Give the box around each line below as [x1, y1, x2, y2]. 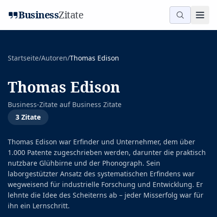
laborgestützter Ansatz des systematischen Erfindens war [8, 169, 195, 178]
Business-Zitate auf [8, 100, 72, 109]
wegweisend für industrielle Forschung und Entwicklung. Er [8, 180, 203, 189]
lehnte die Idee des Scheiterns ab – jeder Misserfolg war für [8, 190, 203, 200]
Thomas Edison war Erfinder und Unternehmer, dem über [8, 137, 195, 146]
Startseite [8, 53, 39, 62]
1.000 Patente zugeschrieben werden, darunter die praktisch [8, 148, 206, 157]
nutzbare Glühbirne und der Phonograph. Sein [8, 158, 160, 168]
